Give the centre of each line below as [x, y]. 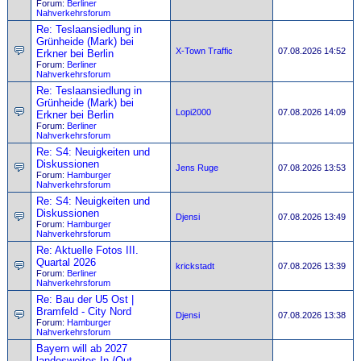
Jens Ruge [197, 168]
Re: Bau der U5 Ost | [85, 299]
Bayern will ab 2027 [82, 349]
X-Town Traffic [204, 51]
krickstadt [195, 266]
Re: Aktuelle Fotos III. [87, 250]
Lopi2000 [193, 112]
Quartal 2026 [66, 262]
